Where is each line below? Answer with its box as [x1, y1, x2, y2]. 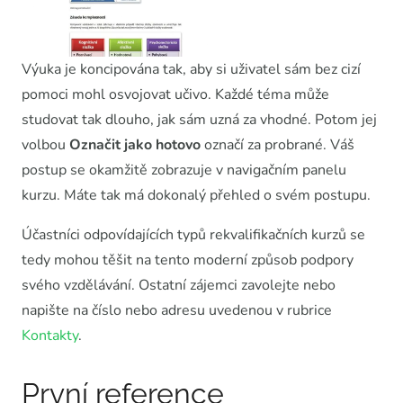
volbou [22, 134, 69, 155]
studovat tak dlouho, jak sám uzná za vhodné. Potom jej [22, 109, 377, 130]
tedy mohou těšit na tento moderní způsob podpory [22, 249, 354, 270]
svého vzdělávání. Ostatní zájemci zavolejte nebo [22, 274, 336, 295]
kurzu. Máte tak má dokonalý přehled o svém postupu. [22, 184, 371, 205]
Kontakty [22, 325, 78, 345]
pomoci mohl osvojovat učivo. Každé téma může [22, 84, 329, 104]
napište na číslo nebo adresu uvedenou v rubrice [22, 300, 332, 320]
